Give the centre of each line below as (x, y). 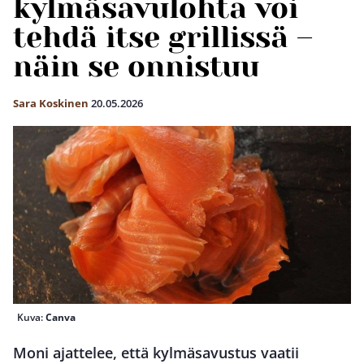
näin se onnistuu (136, 67)
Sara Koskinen (51, 103)
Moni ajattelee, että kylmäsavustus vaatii (156, 352)
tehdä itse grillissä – (163, 37)
